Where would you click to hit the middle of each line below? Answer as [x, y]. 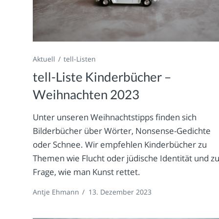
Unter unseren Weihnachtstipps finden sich [115, 117]
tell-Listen [80, 59]
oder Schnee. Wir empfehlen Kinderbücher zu [120, 144]
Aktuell [44, 59]
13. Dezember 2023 [120, 192]
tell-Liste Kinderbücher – [102, 77]
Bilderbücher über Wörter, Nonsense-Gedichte [122, 131]
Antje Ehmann [56, 192]
